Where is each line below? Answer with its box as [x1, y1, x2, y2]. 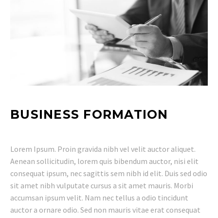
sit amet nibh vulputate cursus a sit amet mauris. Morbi [10, 180, 193, 190]
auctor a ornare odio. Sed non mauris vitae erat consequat [10, 204, 200, 215]
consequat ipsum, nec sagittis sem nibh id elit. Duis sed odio [10, 168, 207, 178]
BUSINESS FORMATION [10, 107, 168, 122]
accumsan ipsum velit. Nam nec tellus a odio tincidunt [10, 192, 188, 202]
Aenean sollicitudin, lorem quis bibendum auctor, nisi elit [10, 156, 199, 166]
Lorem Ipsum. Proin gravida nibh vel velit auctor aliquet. [10, 144, 196, 154]
